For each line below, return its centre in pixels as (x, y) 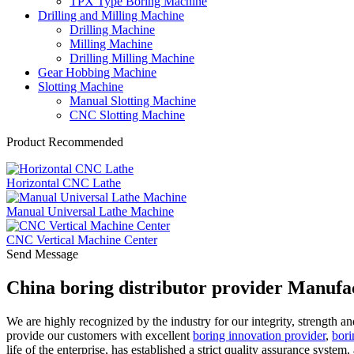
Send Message (42, 254)
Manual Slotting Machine (133, 101)
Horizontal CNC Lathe (64, 183)
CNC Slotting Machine (127, 115)
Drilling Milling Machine (132, 58)
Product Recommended (65, 142)
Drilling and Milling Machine (111, 15)
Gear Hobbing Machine (97, 72)
